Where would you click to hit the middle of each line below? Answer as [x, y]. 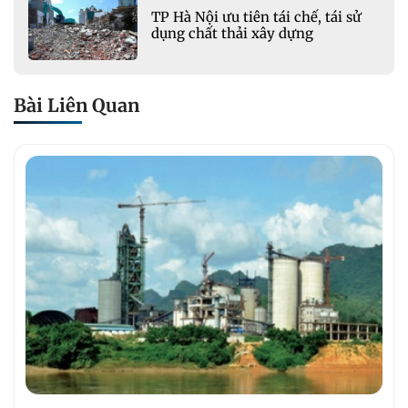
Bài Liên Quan [76, 106]
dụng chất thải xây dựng [232, 33]
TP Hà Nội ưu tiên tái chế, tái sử [256, 16]
